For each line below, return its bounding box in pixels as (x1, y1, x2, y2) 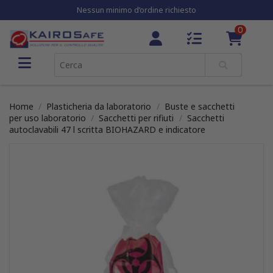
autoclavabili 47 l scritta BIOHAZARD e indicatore (9, 124, 205, 135)
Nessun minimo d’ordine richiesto (77, 5, 196, 15)
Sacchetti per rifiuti (99, 112, 174, 124)
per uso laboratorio (9, 112, 86, 124)
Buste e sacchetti (164, 101, 235, 112)
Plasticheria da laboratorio (46, 101, 152, 112)
